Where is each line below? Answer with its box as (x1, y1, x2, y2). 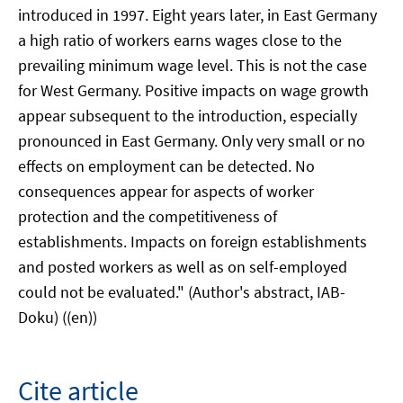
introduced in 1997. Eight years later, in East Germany (18, 4, 377, 25)
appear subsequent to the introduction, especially (18, 105, 357, 126)
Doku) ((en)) (18, 307, 97, 327)
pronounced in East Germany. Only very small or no (18, 130, 365, 151)
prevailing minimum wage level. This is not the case (18, 55, 367, 76)
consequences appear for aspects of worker (18, 181, 314, 201)
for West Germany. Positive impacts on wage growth (18, 80, 369, 101)
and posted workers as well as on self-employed (18, 256, 347, 277)
